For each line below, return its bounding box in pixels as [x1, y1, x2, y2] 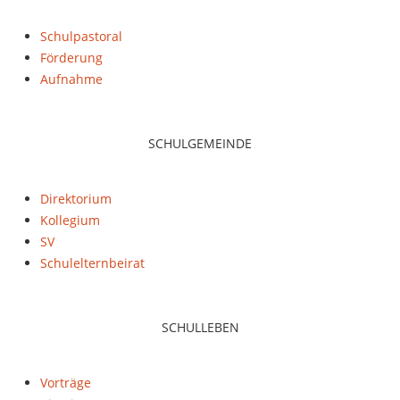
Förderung [40, 49, 103, 66]
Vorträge [40, 374, 91, 391]
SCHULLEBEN [161, 319, 239, 336]
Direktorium [40, 190, 112, 207]
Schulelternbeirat [40, 254, 145, 271]
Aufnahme [40, 71, 103, 87]
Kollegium [40, 212, 100, 229]
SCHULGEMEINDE [148, 135, 252, 152]
